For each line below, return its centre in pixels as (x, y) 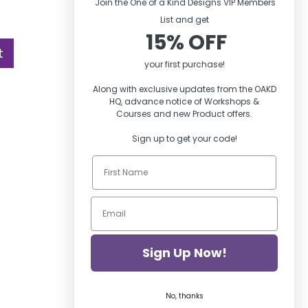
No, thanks (184, 296)
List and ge (183, 20)
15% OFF (184, 43)
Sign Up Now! (184, 253)
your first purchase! (184, 64)
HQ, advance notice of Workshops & (184, 101)
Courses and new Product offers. (184, 114)
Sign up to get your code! (184, 139)
